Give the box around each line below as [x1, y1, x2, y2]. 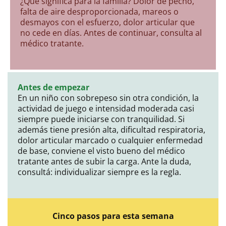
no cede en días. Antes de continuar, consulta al [20, 27, 202, 38]
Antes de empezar [18, 81, 89, 93]
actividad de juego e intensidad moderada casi [18, 102, 194, 114]
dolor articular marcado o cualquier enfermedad [18, 134, 203, 146]
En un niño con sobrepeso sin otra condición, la [18, 92, 199, 103]
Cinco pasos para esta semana [52, 210, 174, 221]
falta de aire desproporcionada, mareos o [20, 6, 179, 17]
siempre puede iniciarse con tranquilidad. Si [18, 113, 185, 125]
